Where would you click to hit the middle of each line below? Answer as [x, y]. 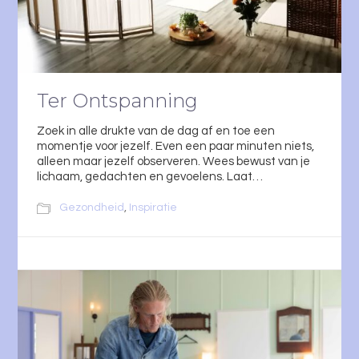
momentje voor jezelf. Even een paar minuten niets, [175, 147]
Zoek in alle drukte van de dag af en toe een [156, 131]
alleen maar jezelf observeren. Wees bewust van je [173, 162]
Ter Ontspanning [117, 101]
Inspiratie [153, 208]
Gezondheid [92, 208]
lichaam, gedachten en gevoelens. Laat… [150, 177]
